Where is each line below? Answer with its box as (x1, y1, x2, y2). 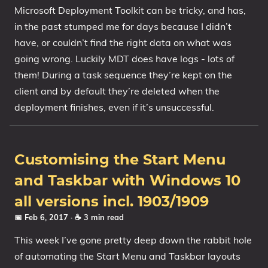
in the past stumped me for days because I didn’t (14, 20, 232, 32)
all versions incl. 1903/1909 (14, 195, 209, 209)
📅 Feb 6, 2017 (14, 212, 71, 222)
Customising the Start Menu (14, 153, 226, 167)
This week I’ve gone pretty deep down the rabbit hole (14, 234, 252, 246)
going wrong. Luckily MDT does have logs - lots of (14, 53, 234, 65)
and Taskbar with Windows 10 (14, 174, 240, 188)
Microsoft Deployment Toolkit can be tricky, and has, (14, 4, 246, 16)
